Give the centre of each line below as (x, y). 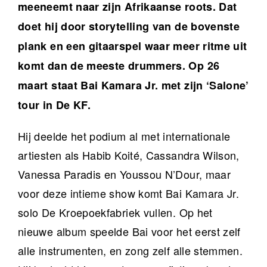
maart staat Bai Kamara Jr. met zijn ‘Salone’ (133, 86)
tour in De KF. (55, 105)
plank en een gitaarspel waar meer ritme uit (133, 46)
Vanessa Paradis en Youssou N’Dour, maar (125, 174)
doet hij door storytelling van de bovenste (129, 27)
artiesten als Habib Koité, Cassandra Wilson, (129, 155)
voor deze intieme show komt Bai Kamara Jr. (129, 193)
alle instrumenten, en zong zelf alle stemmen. (131, 251)
